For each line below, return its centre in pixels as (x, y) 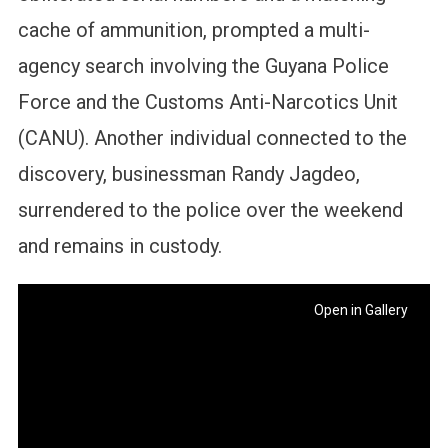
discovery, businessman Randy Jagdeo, (188, 174)
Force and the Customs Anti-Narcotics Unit (207, 102)
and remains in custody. (119, 246)
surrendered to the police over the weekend (210, 210)
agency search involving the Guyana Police (203, 66)
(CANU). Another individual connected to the (212, 138)
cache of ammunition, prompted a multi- (193, 30)
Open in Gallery (361, 310)
